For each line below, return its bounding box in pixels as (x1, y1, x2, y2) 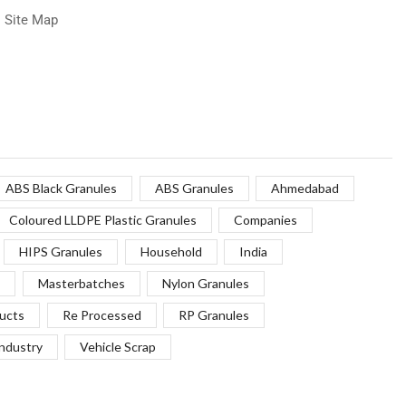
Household (140, 244, 202, 260)
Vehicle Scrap (80, 339, 157, 355)
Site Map (4, 11, 58, 28)
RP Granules (179, 307, 250, 324)
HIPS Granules (19, 244, 103, 260)
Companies (234, 212, 298, 228)
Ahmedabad (271, 180, 340, 197)
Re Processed (62, 307, 141, 324)
